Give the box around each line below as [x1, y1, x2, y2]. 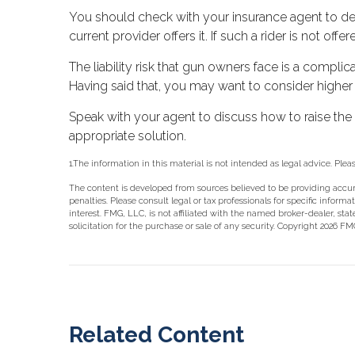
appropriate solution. [69, 128, 186, 144]
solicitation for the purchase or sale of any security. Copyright [69, 221, 320, 232]
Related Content [69, 322, 244, 349]
